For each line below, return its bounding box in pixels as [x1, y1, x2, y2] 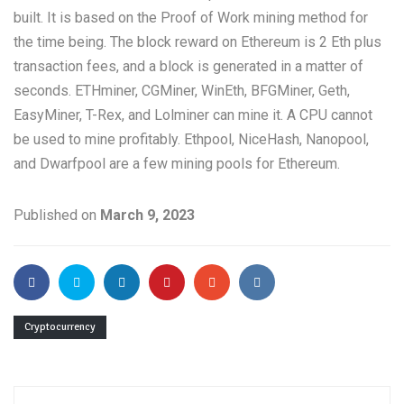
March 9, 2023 [100, 207, 195, 224]
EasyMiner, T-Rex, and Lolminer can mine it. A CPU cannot [14, 106, 372, 124]
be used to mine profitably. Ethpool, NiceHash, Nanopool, [14, 131, 369, 148]
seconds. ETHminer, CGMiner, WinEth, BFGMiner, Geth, [14, 82, 350, 99]
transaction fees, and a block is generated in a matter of [14, 58, 363, 75]
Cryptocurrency [24, 320, 96, 334]
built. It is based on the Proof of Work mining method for [14, 9, 368, 26]
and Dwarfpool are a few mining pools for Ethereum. [14, 155, 340, 172]
